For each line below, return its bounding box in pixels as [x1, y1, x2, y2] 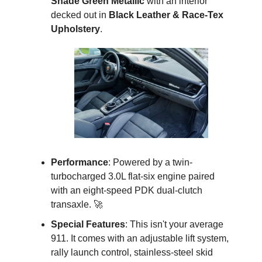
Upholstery [51, 24, 100, 35]
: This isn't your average [125, 219, 223, 229]
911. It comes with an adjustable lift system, [51, 233, 229, 243]
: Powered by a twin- [108, 157, 192, 167]
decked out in [51, 10, 109, 20]
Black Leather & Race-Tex [109, 10, 223, 20]
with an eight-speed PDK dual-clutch [51, 185, 202, 195]
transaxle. [51, 199, 94, 209]
